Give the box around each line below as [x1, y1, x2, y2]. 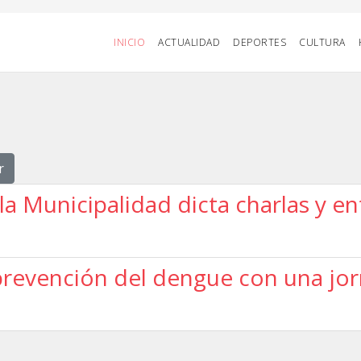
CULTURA [299, 35, 346, 49]
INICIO [114, 35, 145, 49]
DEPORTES [233, 35, 286, 49]
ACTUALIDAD [158, 35, 220, 49]
